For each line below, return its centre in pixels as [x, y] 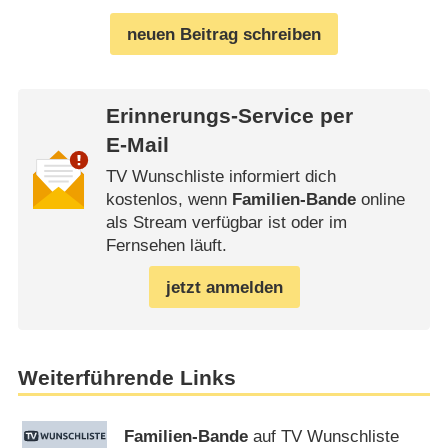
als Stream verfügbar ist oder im [226, 223]
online [380, 200]
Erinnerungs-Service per [229, 116]
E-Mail [137, 145]
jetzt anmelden [224, 287]
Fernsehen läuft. [166, 246]
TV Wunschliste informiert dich [220, 177]
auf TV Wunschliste [324, 436]
